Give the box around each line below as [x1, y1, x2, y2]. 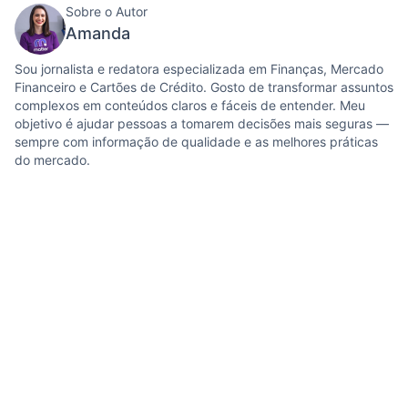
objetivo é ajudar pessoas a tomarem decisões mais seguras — [15, 116, 389, 131]
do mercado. [15, 152, 90, 168]
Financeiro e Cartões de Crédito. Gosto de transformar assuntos [15, 79, 393, 95]
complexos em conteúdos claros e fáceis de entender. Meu [15, 97, 365, 113]
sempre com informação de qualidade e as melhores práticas [15, 134, 378, 149]
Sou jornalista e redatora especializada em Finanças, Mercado [15, 61, 383, 76]
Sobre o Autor [66, 4, 148, 19]
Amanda [66, 24, 130, 43]
